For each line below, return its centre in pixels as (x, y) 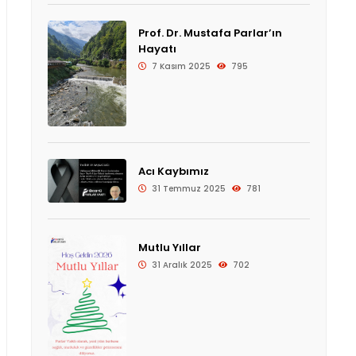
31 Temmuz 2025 (187, 188)
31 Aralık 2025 (180, 265)
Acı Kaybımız (173, 171)
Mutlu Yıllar (169, 248)
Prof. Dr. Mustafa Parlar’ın (210, 33)
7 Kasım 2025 (180, 67)
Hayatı (157, 49)
